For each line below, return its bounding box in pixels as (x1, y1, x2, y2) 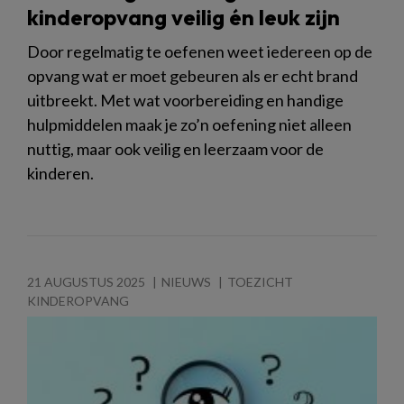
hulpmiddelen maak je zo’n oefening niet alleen (27, 115, 352, 135)
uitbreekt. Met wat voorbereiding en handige (27, 90, 344, 111)
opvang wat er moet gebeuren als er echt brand (27, 66, 358, 87)
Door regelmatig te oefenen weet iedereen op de (27, 41, 372, 62)
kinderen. (27, 163, 94, 184)
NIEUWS (161, 274, 211, 290)
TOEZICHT (227, 274, 293, 290)
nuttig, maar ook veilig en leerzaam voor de (27, 139, 324, 160)
